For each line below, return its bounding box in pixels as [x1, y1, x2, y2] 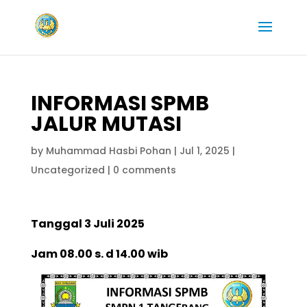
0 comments [112, 163, 176, 177]
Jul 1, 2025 [179, 144, 230, 158]
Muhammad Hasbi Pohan [45, 144, 171, 158]
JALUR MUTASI [30, 110, 182, 138]
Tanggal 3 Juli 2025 [30, 216, 145, 232]
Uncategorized [30, 163, 105, 177]
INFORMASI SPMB [30, 89, 209, 118]
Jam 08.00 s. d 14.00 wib [30, 246, 168, 262]
